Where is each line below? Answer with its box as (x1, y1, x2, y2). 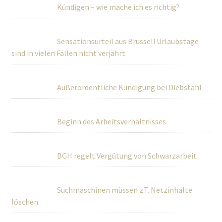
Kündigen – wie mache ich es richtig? (56, 2, 179, 12)
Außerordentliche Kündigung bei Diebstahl (56, 82, 202, 92)
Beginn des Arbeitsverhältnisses (56, 116, 166, 126)
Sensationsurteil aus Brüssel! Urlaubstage (56, 36, 199, 46)
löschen (11, 197, 38, 207)
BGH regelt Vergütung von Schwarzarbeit (56, 151, 197, 161)
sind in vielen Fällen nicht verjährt (11, 48, 125, 58)
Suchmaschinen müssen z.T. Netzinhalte (56, 185, 192, 195)
